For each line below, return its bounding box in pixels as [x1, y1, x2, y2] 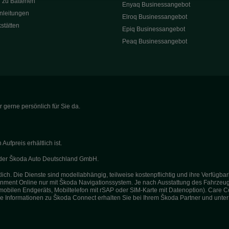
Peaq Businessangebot [122, 38, 187, 45]
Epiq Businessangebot [122, 26, 185, 33]
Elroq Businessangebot [122, 13, 187, 20]
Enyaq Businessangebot [122, 1, 190, 8]
